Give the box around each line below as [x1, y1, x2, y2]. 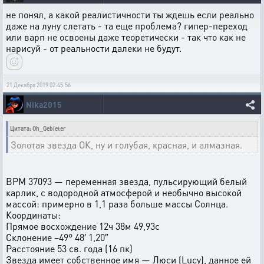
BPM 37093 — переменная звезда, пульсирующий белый [6, 174, 247, 187]
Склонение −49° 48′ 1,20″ [6, 230, 108, 243]
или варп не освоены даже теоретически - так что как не [6, 30, 246, 43]
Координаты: [6, 208, 61, 221]
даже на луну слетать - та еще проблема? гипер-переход [6, 19, 247, 32]
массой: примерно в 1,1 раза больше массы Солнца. [6, 197, 228, 210]
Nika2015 [26, 98, 62, 110]
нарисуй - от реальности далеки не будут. [6, 41, 181, 54]
